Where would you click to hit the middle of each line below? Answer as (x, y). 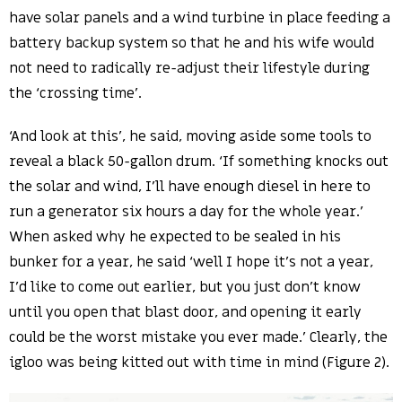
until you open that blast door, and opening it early (185, 313)
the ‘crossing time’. (75, 94)
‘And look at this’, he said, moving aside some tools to (190, 137)
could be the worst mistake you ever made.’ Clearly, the (198, 338)
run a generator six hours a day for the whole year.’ (186, 212)
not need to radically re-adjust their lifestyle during (189, 69)
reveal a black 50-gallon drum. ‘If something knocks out (199, 162)
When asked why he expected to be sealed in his (175, 237)
